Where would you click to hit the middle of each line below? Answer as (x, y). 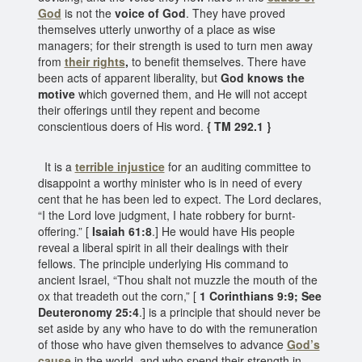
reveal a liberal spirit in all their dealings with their (163, 247)
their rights (95, 61)
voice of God (150, 13)
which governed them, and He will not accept (191, 93)
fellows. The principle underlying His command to (163, 263)
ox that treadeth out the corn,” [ (118, 295)
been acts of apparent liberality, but (129, 77)
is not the (88, 13)
